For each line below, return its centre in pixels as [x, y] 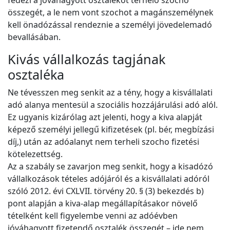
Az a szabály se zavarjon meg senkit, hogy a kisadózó [110, 167]
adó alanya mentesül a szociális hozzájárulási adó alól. [113, 105]
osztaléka [36, 75]
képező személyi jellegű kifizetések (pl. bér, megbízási [111, 130]
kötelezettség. [36, 154]
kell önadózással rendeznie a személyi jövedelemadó [110, 25]
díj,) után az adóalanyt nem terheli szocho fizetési [103, 142]
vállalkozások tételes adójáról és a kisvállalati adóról [109, 179]
